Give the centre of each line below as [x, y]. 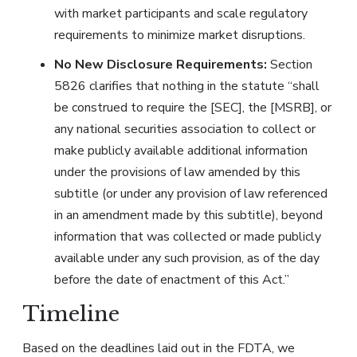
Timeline [74, 314]
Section [291, 65]
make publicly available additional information [181, 151]
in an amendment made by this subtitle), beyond [188, 216]
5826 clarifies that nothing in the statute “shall [187, 86]
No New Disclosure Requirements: [162, 65]
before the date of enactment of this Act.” [173, 280]
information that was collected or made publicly [188, 237]
